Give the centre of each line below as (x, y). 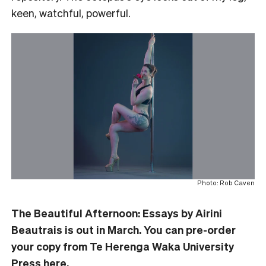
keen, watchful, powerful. (71, 12)
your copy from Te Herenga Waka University (123, 246)
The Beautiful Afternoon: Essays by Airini (117, 213)
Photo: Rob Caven (226, 183)
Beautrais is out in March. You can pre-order (123, 229)
